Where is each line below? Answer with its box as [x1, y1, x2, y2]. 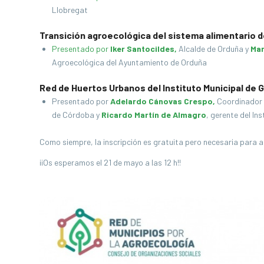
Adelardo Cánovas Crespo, [110, 95, 215, 106]
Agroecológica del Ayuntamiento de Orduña [52, 57, 210, 67]
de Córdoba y [52, 109, 101, 120]
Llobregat [52, 4, 91, 15]
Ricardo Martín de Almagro [101, 109, 206, 120]
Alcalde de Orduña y [177, 43, 250, 54]
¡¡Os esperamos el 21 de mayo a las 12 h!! [39, 157, 181, 167]
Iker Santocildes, [110, 43, 177, 54]
